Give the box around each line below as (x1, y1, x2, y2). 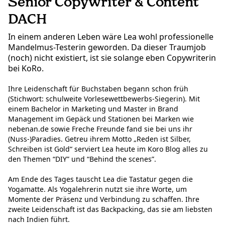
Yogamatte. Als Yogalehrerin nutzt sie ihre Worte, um (8, 184, 187, 194)
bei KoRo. (8, 63, 44, 74)
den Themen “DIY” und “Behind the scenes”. (8, 154, 156, 164)
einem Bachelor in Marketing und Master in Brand (8, 104, 178, 114)
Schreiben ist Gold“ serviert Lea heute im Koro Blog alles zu (8, 144, 208, 154)
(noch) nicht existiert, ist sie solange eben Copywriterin (8, 52, 216, 64)
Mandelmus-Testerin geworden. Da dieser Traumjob (8, 42, 206, 53)
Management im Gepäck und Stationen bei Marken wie (8, 114, 194, 124)
